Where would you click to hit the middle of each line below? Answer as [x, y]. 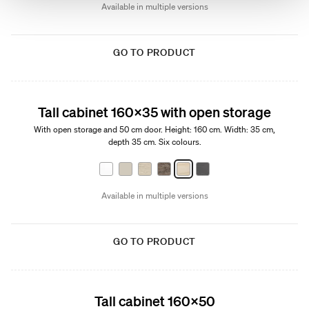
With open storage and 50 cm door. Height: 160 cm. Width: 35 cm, [154, 129]
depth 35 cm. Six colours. [154, 142]
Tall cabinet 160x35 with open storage [154, 112]
